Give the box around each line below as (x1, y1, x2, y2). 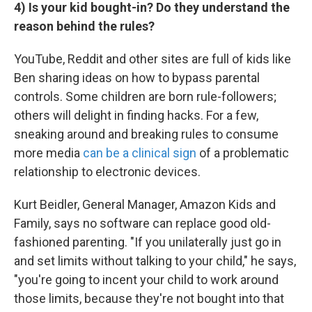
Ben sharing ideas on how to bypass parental (14, 70, 260, 85)
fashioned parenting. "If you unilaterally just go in (14, 234, 281, 249)
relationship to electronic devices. (14, 164, 201, 179)
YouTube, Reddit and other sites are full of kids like (14, 51, 291, 66)
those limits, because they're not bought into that (14, 290, 284, 306)
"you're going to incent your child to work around (14, 272, 279, 287)
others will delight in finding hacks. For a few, (14, 107, 258, 123)
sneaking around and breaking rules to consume (14, 126, 279, 141)
